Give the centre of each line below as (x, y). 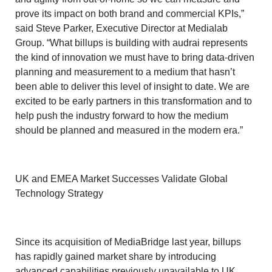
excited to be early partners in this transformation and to (134, 101)
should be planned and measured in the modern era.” (129, 130)
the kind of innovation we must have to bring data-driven (135, 57)
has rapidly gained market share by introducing (116, 256)
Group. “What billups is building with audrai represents (131, 42)
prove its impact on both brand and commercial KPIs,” (130, 13)
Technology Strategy (59, 193)
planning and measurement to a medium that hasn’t (125, 72)
